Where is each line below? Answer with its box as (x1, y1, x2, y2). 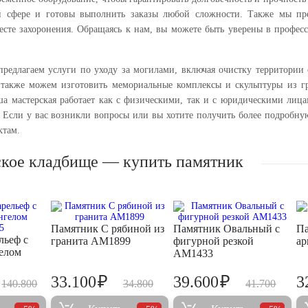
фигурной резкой (173, 235, 254, 247)
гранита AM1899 (50, 235, 131, 247)
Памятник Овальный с (173, 223, 280, 235)
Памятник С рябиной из (50, 223, 164, 235)
